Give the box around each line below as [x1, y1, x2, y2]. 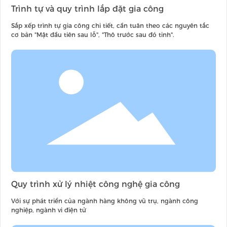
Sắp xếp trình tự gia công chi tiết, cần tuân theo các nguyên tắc [11, 21, 209, 29]
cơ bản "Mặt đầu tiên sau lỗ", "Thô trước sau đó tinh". [11, 30, 174, 39]
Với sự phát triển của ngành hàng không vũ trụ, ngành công [11, 197, 198, 205]
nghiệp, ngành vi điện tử [11, 206, 86, 214]
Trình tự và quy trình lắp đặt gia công [11, 4, 164, 14]
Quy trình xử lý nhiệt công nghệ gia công [11, 179, 180, 190]
